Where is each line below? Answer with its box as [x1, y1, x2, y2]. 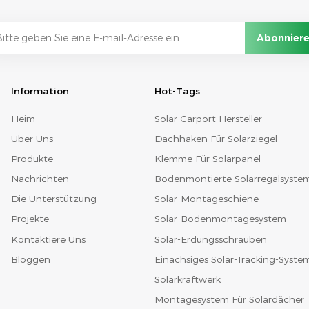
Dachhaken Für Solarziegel [154, 133, 277, 144]
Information [10, 86, 69, 97]
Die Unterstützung [10, 193, 97, 205]
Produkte [10, 153, 53, 165]
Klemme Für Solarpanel [154, 153, 261, 165]
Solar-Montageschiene [154, 193, 259, 205]
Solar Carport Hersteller [154, 112, 262, 124]
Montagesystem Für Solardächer [154, 293, 304, 305]
